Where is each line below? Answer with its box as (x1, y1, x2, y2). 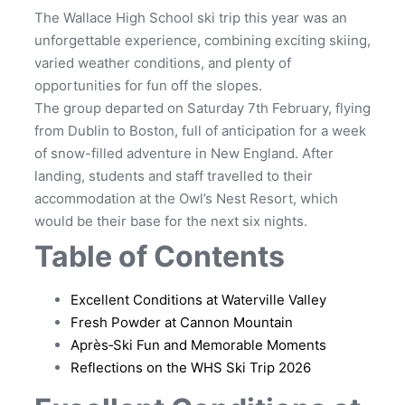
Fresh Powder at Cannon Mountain (71, 314, 293, 332)
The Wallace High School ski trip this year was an (34, 9, 347, 27)
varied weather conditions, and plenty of (34, 54, 291, 72)
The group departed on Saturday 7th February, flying (34, 99, 371, 118)
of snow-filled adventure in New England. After (34, 145, 334, 163)
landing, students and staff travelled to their (34, 167, 313, 185)
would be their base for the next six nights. (34, 212, 307, 231)
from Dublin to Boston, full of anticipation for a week (34, 122, 366, 140)
